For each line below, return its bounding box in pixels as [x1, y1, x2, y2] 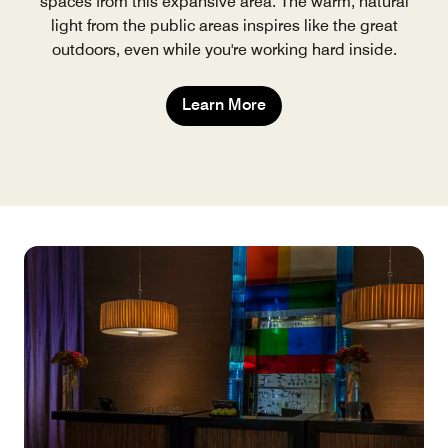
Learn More [182, 95, 266, 115]
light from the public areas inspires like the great [50, 16, 398, 36]
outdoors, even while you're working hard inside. [51, 40, 397, 60]
